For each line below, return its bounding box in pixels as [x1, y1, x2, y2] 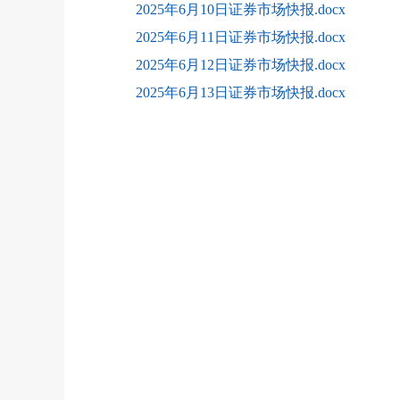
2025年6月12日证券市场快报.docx [135, 57, 346, 73]
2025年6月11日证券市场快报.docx [135, 29, 346, 46]
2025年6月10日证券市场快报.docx [135, 2, 346, 18]
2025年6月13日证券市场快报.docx [135, 85, 346, 101]
